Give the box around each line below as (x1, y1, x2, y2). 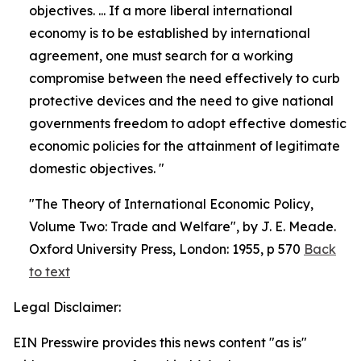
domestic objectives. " (29, 160, 164, 176)
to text (29, 263, 70, 280)
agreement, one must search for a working (29, 48, 293, 64)
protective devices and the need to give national (29, 93, 334, 109)
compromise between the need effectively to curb (29, 70, 340, 86)
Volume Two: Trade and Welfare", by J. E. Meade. (29, 218, 336, 234)
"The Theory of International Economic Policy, (29, 196, 313, 212)
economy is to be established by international (29, 25, 310, 41)
